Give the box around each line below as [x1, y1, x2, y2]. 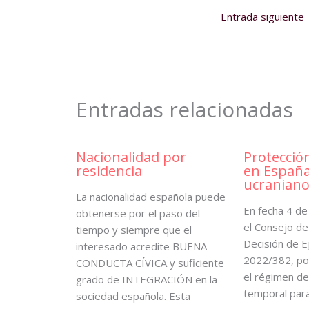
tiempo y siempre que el [75, 222, 192, 237]
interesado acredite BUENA [75, 239, 207, 253]
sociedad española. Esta [75, 288, 190, 303]
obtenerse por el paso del [75, 206, 200, 220]
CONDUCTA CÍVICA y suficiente [75, 255, 224, 270]
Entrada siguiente [220, 10, 307, 24]
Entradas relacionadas [75, 94, 293, 123]
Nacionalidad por [75, 147, 186, 166]
